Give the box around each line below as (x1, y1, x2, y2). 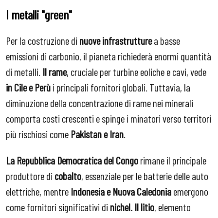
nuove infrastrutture (79, 34, 152, 47)
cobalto (54, 169, 81, 182)
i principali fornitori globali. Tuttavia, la (51, 81, 190, 94)
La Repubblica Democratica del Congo (6, 153, 138, 166)
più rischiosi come (6, 127, 71, 141)
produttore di (6, 169, 54, 182)
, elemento (154, 200, 191, 213)
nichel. (110, 200, 132, 213)
